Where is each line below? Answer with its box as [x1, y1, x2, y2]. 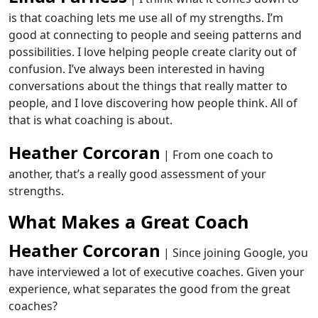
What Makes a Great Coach [9, 209, 249, 234]
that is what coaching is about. [9, 112, 172, 128]
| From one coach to [160, 147, 273, 163]
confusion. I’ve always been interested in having [9, 61, 265, 77]
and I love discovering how [51, 95, 197, 111]
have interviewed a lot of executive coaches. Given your [9, 264, 305, 280]
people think [197, 95, 265, 111]
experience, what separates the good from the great [9, 281, 290, 297]
